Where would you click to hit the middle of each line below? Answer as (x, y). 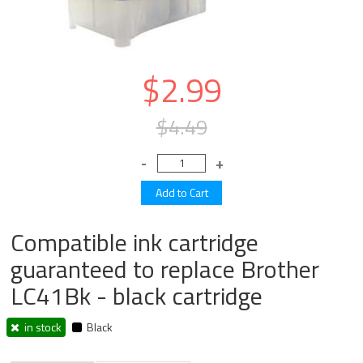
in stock (41, 327)
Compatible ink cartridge (135, 242)
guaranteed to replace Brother (165, 269)
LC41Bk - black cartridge (137, 296)
